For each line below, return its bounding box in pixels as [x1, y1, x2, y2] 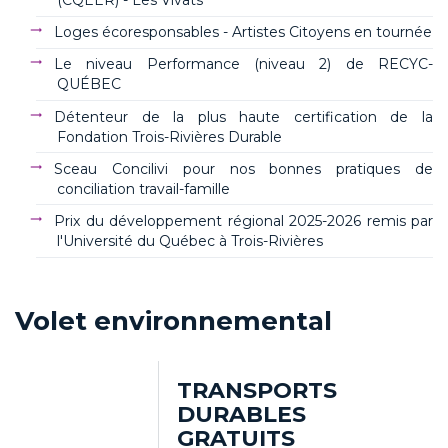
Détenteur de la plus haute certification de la [54, 107, 433, 126]
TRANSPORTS [177, 376, 337, 404]
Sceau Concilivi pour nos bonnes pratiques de [54, 159, 433, 178]
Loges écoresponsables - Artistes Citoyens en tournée [54, 23, 433, 42]
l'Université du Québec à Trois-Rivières [57, 231, 323, 250]
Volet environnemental [15, 304, 332, 337]
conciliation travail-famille [57, 179, 230, 198]
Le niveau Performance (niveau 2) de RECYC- [54, 55, 433, 74]
